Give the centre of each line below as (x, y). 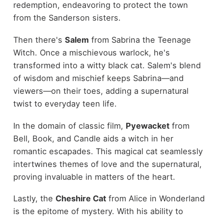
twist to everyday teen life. (65, 103)
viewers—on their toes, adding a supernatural (101, 91)
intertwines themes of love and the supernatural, (107, 164)
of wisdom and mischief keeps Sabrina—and (98, 78)
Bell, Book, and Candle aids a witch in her (93, 138)
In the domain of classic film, (69, 125)
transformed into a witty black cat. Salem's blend (107, 65)
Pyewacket (147, 125)
